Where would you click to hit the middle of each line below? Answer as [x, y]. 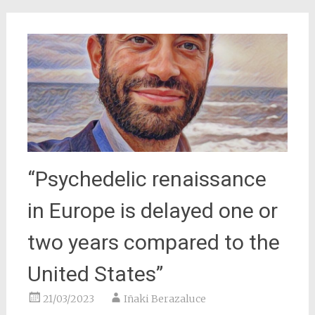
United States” [95, 274]
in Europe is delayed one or [152, 211]
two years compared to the [153, 243]
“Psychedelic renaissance [147, 179]
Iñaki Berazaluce [165, 299]
